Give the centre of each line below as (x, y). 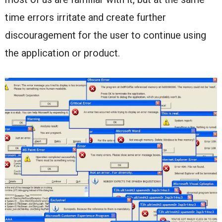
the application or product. (64, 53)
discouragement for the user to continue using (106, 35)
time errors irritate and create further (85, 17)
